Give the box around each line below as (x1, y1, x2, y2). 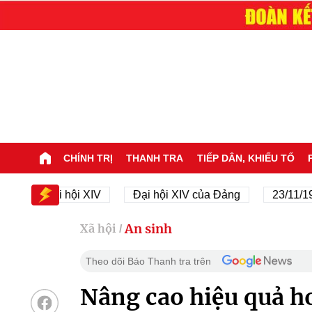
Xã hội (79, 221, 116, 236)
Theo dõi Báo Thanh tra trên (85, 255, 211, 267)
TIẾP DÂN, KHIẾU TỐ (196, 152, 295, 164)
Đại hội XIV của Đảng (99, 188, 207, 201)
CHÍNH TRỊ (63, 152, 113, 164)
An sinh (124, 220, 172, 237)
